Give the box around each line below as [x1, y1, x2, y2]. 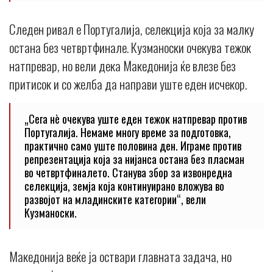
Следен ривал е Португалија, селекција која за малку [9, 19, 254, 39]
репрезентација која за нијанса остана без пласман [24, 151, 244, 168]
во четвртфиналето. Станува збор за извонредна [24, 165, 232, 181]
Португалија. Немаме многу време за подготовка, [24, 124, 231, 141]
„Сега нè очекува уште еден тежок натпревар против [24, 111, 247, 127]
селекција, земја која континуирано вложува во [24, 178, 224, 194]
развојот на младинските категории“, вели [24, 191, 206, 208]
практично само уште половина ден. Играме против [24, 138, 241, 154]
